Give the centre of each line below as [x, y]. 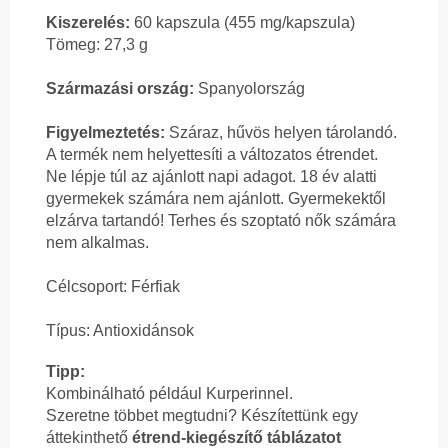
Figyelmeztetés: [105, 132]
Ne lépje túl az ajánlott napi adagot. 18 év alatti [211, 176]
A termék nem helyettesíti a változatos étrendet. [212, 154]
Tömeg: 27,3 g [97, 44]
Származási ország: [120, 88]
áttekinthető [89, 437]
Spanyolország [249, 88]
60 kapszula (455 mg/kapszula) [242, 22]
